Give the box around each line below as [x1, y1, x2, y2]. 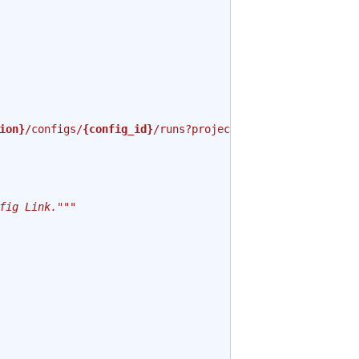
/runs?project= [153, 123, 243, 135]
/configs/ [25, 123, 83, 135]
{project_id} [243, 123, 320, 135]
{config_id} [83, 123, 153, 135]
